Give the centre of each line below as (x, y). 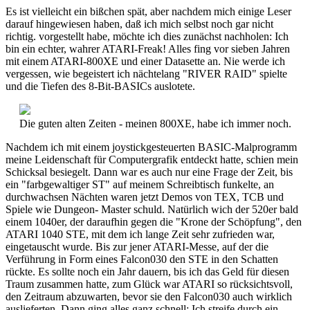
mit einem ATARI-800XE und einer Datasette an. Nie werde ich (145, 61)
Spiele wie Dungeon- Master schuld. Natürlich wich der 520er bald (152, 209)
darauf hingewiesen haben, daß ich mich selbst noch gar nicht (139, 24)
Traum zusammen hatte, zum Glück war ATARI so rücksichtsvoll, (149, 284)
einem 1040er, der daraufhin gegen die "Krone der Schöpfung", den (154, 221)
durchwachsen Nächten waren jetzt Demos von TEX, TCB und (145, 197)
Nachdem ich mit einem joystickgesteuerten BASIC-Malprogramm (151, 147)
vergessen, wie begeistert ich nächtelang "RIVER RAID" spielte (146, 73)
